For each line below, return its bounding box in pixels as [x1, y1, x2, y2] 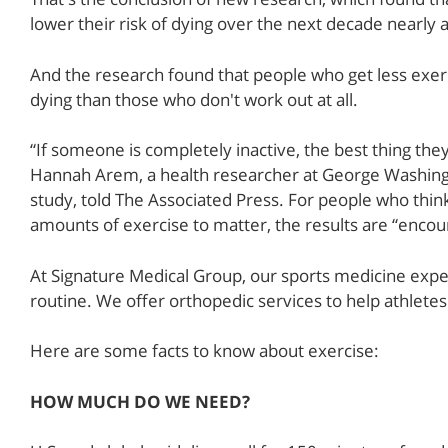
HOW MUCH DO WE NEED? [30, 389, 250, 413]
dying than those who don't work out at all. [30, 87, 358, 111]
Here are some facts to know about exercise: [30, 339, 379, 363]
